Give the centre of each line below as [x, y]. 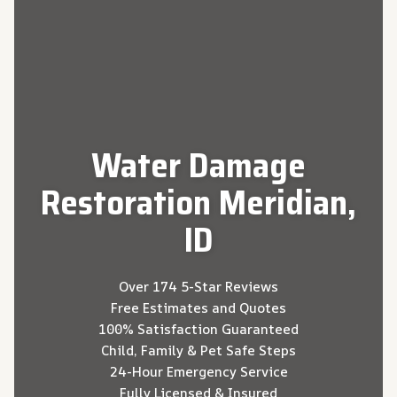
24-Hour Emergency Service [198, 371]
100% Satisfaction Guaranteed [198, 329]
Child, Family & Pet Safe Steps [198, 350]
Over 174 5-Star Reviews [198, 286]
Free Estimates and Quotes [198, 307]
